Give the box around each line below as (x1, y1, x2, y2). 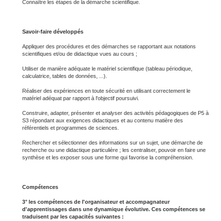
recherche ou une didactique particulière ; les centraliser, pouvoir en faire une (22, 147, 206, 153)
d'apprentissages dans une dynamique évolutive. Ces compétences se (22, 206, 205, 212)
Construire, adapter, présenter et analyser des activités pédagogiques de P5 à (22, 110, 209, 116)
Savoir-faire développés (22, 29, 83, 35)
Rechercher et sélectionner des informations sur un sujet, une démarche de (22, 140, 203, 146)
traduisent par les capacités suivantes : (22, 214, 124, 220)
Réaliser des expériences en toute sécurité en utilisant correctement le (22, 88, 190, 94)
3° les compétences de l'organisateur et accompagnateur (22, 199, 170, 205)
